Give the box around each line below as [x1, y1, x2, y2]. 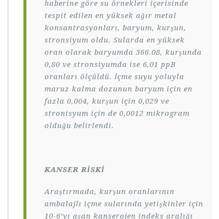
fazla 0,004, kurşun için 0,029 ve [44, 96, 169, 106]
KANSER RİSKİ [44, 165, 105, 174]
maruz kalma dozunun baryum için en [44, 84, 193, 93]
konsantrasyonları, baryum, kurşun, [44, 23, 186, 32]
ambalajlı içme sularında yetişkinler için [44, 199, 203, 208]
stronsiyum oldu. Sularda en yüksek [44, 35, 185, 44]
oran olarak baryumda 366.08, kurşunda [44, 47, 202, 57]
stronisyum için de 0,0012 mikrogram [44, 109, 190, 118]
